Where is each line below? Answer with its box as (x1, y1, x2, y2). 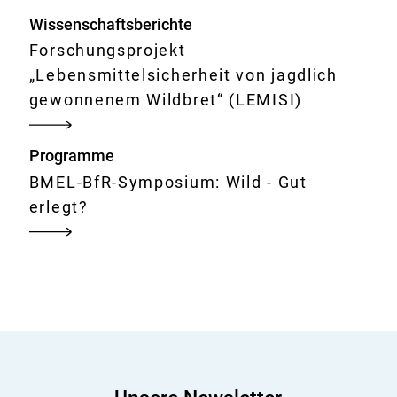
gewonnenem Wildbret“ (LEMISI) (28, 90, 302, 109)
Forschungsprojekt (28, 40, 186, 59)
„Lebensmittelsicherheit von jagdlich (28, 65, 338, 84)
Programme (28, 146, 114, 166)
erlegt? (28, 197, 89, 216)
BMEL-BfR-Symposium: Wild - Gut (28, 172, 307, 191)
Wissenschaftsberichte (28, 14, 192, 34)
